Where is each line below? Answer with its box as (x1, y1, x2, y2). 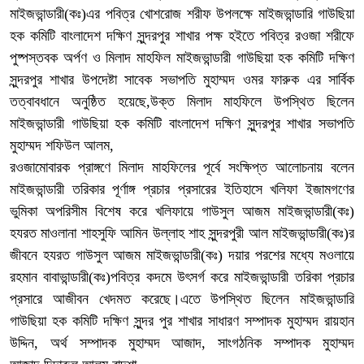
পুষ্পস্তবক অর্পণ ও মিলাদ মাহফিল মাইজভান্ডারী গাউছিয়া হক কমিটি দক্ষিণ (10, 49, 354, 66)
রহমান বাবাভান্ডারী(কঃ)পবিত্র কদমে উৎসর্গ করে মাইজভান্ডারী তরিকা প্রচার (10, 268, 354, 285)
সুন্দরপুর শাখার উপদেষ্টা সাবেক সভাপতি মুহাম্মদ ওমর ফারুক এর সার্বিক (10, 71, 354, 88)
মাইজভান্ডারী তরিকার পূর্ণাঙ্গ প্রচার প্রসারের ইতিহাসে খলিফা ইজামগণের (10, 180, 354, 197)
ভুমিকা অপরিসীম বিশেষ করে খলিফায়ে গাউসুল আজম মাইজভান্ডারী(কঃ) (10, 202, 354, 219)
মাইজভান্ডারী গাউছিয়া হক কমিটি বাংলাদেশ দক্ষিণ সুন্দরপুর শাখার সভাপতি (10, 115, 354, 132)
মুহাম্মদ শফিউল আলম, (10, 136, 114, 154)
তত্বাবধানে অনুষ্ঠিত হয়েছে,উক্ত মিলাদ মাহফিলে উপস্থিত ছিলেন (10, 93, 354, 110)
